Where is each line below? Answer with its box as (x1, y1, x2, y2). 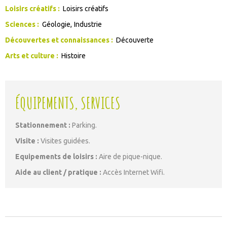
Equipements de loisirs (15, 152, 95, 161)
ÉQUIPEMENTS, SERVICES (15, 92, 121, 113)
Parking (72, 121, 95, 129)
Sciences (5, 20, 37, 28)
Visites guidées (41, 136, 89, 145)
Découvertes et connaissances (5, 35, 111, 44)
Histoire (61, 51, 86, 60)
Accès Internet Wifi (103, 168, 163, 176)
